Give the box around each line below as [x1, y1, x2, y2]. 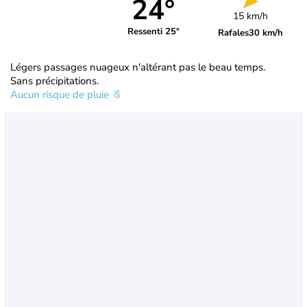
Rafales [218, 26, 249, 39]
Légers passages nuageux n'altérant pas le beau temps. [10, 60, 265, 74]
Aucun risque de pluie [10, 87, 112, 101]
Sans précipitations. [10, 73, 99, 88]
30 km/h [249, 26, 284, 39]
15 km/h [233, 9, 269, 23]
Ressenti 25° [127, 25, 180, 38]
